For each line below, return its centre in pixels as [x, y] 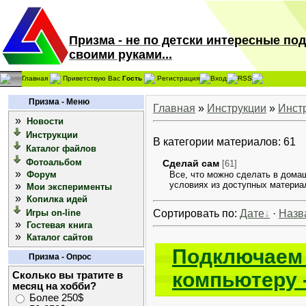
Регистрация [178, 78]
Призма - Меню [59, 102]
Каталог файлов [61, 149]
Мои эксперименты [69, 187]
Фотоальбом [54, 162]
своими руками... [121, 55]
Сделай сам [191, 163]
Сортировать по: [196, 213]
